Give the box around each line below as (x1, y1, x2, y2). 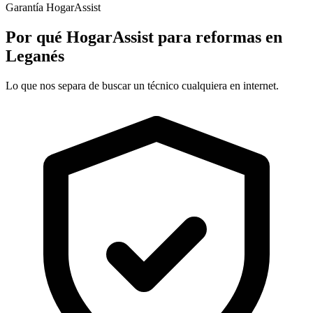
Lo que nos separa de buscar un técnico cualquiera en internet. (6, 79, 279, 92)
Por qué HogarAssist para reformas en (6, 27, 282, 46)
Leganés (6, 46, 64, 65)
